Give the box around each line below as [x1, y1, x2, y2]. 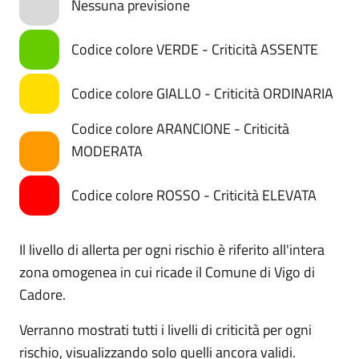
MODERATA [71, 140, 143, 163]
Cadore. [19, 284, 66, 306]
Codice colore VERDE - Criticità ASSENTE [71, 38, 318, 61]
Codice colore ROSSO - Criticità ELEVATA [71, 184, 317, 207]
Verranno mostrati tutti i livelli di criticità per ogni [19, 319, 312, 341]
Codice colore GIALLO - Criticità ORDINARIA [71, 83, 333, 105]
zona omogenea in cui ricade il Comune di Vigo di [19, 261, 315, 284]
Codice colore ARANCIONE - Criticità [71, 118, 289, 140]
